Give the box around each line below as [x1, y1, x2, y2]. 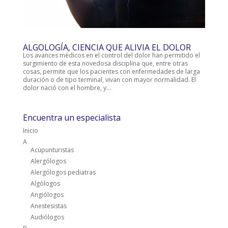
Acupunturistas [30, 146, 74, 155]
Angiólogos [30, 190, 64, 199]
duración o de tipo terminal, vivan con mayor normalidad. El [22, 75, 196, 84]
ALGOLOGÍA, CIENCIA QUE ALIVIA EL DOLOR [22, 42, 191, 53]
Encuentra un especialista [22, 112, 121, 124]
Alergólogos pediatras [30, 168, 96, 177]
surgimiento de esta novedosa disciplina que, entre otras [22, 59, 188, 68]
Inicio [22, 126, 38, 135]
